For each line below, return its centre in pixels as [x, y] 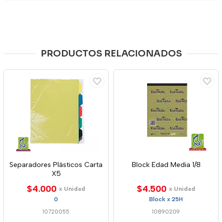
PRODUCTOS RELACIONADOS [111, 54]
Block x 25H [166, 199]
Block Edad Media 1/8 [166, 165]
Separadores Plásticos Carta [56, 165]
